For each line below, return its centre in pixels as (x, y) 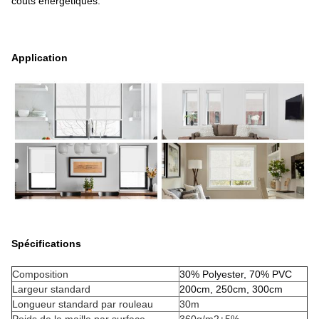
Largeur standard (51, 289)
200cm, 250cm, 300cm (231, 289)
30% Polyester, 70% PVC (236, 274)
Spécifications (46, 244)
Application (40, 58)
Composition (40, 274)
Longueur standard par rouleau (83, 304)
